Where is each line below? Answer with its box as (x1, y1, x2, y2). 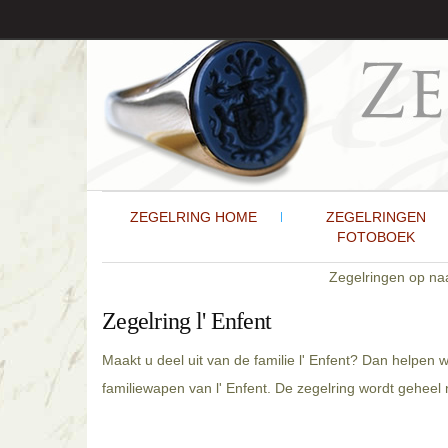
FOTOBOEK (336, 229, 415, 245)
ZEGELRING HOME (129, 209, 257, 225)
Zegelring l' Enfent (102, 308, 272, 334)
